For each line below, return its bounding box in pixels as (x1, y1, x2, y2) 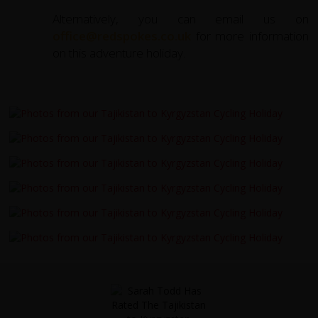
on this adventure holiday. (53, 44, 186, 61)
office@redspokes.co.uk (53, 27, 192, 44)
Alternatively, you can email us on (53, 10, 309, 27)
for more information (191, 27, 309, 44)
